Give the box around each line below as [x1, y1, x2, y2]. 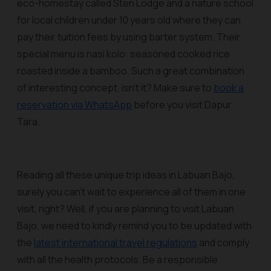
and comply [197, 236, 249, 249]
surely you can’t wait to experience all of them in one [17, 185, 246, 198]
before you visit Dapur [132, 98, 232, 111]
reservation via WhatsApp [17, 98, 132, 111]
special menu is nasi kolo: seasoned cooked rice [17, 47, 230, 60]
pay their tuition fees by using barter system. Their [17, 30, 240, 44]
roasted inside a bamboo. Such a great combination [17, 64, 244, 77]
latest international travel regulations [34, 236, 197, 249]
